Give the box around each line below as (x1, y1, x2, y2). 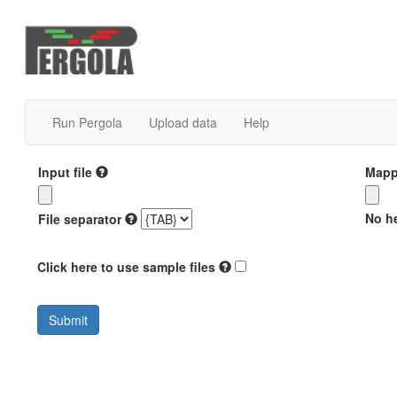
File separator (38, 210, 121, 228)
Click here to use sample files (37, 258, 215, 276)
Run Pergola (52, 113, 122, 131)
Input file (38, 163, 92, 181)
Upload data (149, 113, 217, 131)
